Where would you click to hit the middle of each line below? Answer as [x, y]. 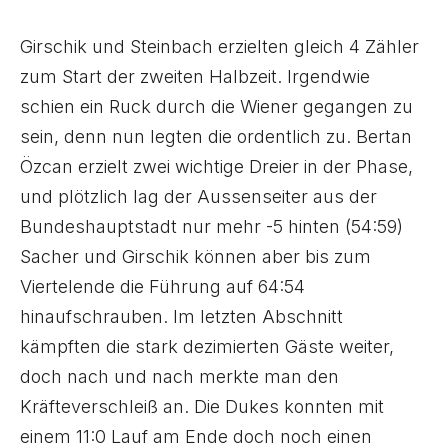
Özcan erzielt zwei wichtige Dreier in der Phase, [216, 166]
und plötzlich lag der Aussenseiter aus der [198, 196]
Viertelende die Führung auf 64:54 [162, 286]
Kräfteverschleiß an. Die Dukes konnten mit [202, 406]
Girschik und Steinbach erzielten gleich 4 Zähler [219, 46]
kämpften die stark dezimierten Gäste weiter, [207, 346]
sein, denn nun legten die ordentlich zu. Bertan [216, 136]
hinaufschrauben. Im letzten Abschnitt [181, 316]
